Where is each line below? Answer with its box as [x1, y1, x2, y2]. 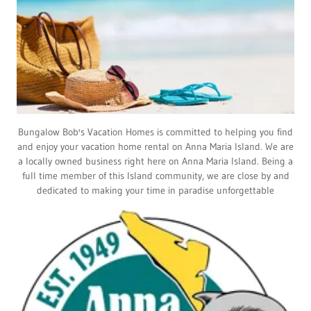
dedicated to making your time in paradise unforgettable [37, 183, 274, 196]
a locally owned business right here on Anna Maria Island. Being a [18, 154, 293, 167]
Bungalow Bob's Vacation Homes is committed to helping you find [18, 125, 293, 138]
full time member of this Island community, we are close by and [22, 169, 289, 182]
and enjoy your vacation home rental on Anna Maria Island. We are [17, 140, 294, 153]
